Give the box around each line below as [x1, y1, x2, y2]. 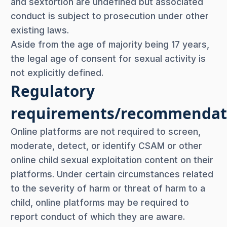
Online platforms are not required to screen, [11, 126, 201, 137]
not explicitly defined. [11, 67, 103, 78]
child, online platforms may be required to [11, 197, 189, 208]
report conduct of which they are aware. [11, 211, 185, 222]
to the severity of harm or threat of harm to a [11, 182, 205, 194]
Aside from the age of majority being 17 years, [11, 39, 209, 50]
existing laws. [11, 24, 69, 35]
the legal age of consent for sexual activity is [11, 53, 206, 64]
